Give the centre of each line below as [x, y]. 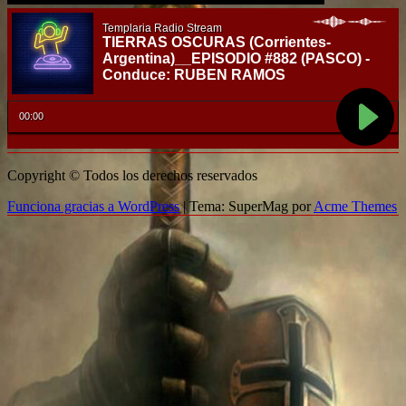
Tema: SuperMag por [251, 207]
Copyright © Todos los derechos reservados [132, 176]
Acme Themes [355, 207]
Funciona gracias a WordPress [93, 207]
